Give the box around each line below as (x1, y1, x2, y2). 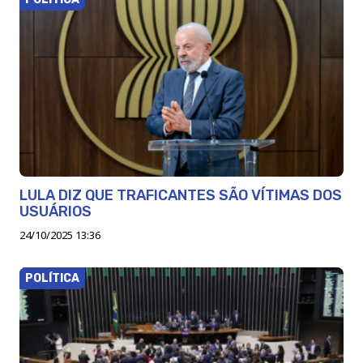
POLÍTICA (25, 271, 79, 285)
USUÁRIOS (19, 202, 92, 220)
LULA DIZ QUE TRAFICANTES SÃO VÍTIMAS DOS (19, 186, 342, 204)
